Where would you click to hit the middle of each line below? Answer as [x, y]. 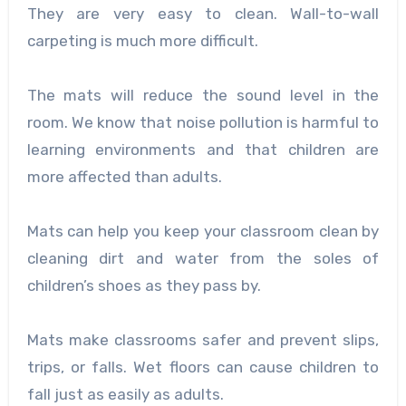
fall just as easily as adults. [125, 394]
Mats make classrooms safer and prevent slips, [203, 339]
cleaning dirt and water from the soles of [203, 258]
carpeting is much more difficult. [142, 40]
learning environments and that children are [203, 149]
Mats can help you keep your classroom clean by [203, 231]
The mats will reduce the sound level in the [203, 95]
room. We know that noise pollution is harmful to [203, 122]
